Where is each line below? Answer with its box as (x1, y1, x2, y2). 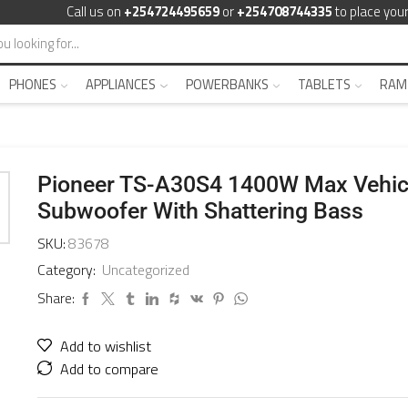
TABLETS (297, 73, 351, 95)
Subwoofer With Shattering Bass (36, 197, 363, 224)
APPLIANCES (86, 73, 157, 95)
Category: (36, 258, 99, 280)
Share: (36, 287, 75, 309)
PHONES (8, 73, 56, 95)
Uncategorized (101, 258, 189, 280)
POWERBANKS (185, 73, 269, 95)
